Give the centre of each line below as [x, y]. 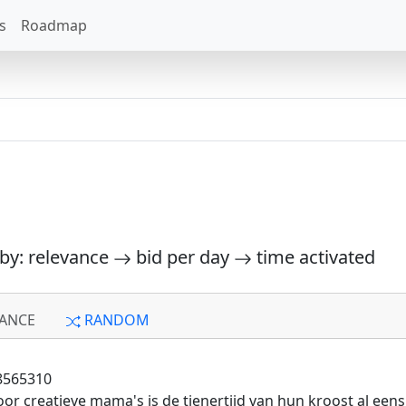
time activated [314, 257]
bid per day [183, 257]
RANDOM [115, 320]
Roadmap [54, 25]
